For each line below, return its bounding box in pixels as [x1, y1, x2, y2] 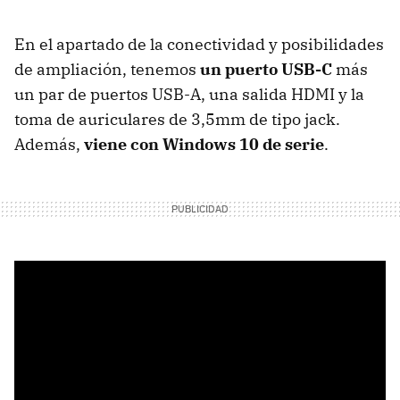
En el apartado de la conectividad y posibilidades [14, 33, 384, 54]
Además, [14, 133, 84, 154]
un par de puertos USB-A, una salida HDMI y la [14, 83, 364, 104]
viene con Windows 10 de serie [84, 133, 324, 154]
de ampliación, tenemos [14, 58, 200, 79]
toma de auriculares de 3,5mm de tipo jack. [14, 108, 340, 129]
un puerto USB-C [200, 58, 332, 79]
